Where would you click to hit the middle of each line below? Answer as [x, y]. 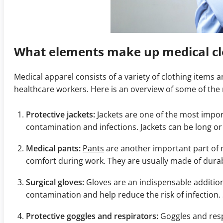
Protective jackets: [60, 115]
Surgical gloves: [55, 182]
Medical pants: [53, 149]
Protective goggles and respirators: [92, 216]
